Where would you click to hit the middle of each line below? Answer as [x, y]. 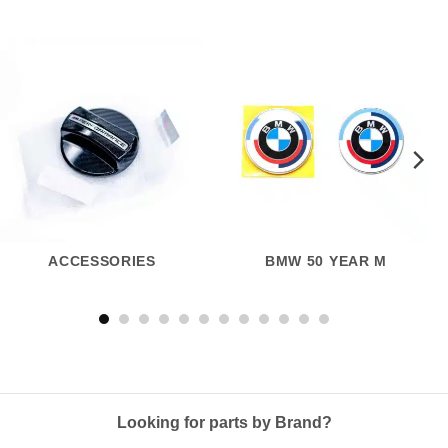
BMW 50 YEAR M [326, 262]
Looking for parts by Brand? [224, 423]
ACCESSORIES [102, 262]
